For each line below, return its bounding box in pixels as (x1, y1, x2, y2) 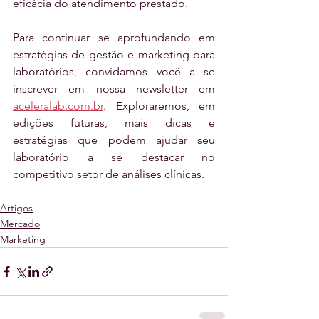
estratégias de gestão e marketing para (13, 48, 215, 62)
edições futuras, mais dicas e (13, 116, 215, 130)
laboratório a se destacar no (13, 150, 215, 164)
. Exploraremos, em (103, 99, 215, 113)
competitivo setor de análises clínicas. (13, 167, 204, 182)
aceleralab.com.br (13, 99, 103, 113)
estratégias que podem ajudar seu (13, 133, 215, 147)
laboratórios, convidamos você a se (13, 65, 215, 79)
